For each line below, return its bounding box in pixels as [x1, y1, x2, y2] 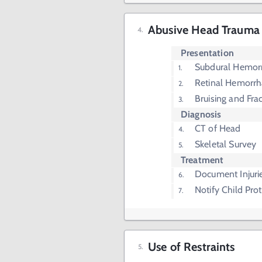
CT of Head [195, 123, 241, 135]
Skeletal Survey [195, 139, 257, 150]
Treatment [181, 154, 224, 166]
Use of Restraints [148, 240, 235, 254]
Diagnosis [181, 109, 222, 120]
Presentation [181, 47, 234, 59]
